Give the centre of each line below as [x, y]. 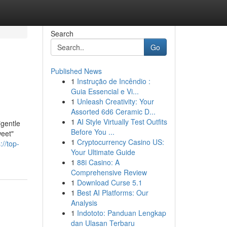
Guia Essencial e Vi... [105, 91]
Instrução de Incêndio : [113, 81]
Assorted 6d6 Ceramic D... [113, 111]
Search [62, 33]
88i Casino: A [98, 162]
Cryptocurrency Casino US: [120, 142]
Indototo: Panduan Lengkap [121, 213]
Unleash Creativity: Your [115, 101]
